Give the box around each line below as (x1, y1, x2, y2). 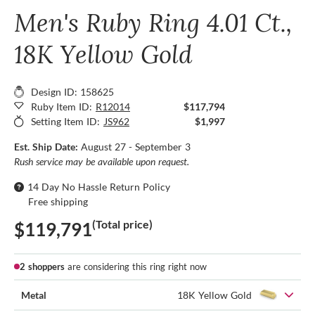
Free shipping (28, 195, 88, 207)
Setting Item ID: (31, 115, 100, 127)
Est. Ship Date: (14, 140, 81, 153)
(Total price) (92, 217, 153, 231)
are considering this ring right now (65, 260, 207, 272)
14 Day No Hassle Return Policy (27, 180, 170, 193)
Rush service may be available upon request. (14, 155, 189, 167)
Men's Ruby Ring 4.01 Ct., (14, 6, 292, 39)
